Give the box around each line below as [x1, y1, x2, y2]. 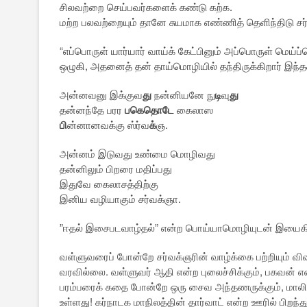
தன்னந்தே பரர [60, 102, 125, 117]
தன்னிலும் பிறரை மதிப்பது [60, 161, 172, 176]
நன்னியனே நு [151, 87, 215, 102]
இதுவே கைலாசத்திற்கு [60, 176, 158, 191]
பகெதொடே [125, 102, 174, 118]
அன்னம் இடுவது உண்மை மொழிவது [60, 146, 215, 161]
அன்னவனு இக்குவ [60, 87, 143, 102]
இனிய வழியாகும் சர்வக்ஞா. [60, 191, 181, 206]
